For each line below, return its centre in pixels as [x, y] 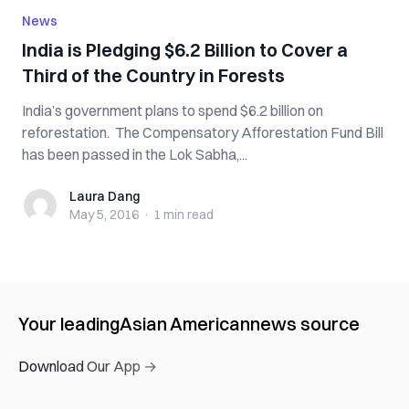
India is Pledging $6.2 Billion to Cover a [185, 50]
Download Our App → [88, 366]
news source [305, 324]
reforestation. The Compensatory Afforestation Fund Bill [203, 132]
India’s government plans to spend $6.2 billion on [173, 110]
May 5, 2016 [104, 215]
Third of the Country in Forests [153, 75]
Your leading [69, 324]
